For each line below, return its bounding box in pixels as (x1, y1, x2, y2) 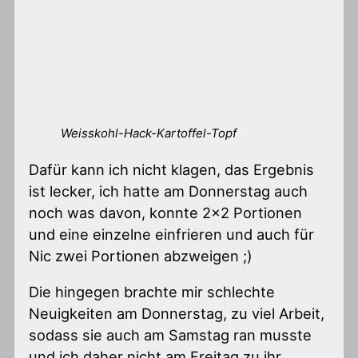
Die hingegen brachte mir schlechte (29, 282, 276, 300)
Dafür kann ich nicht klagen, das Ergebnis (29, 160, 315, 178)
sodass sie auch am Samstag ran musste (29, 325, 312, 344)
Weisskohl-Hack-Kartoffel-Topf (61, 125, 237, 141)
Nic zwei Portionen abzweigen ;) (29, 246, 253, 265)
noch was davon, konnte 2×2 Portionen (29, 203, 303, 221)
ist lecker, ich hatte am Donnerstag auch (29, 181, 308, 200)
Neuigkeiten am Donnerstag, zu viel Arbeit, (29, 304, 325, 322)
